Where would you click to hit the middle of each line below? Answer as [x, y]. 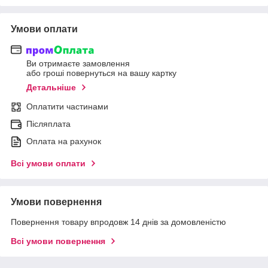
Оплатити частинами [67, 107]
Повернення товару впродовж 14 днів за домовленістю [118, 222]
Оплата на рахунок [64, 141]
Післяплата [48, 124]
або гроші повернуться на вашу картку [101, 73]
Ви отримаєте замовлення [78, 64]
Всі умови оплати [48, 164]
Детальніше [51, 88]
